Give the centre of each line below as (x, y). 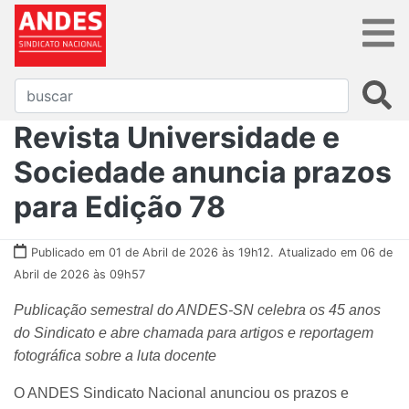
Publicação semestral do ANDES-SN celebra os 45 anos (197, 309)
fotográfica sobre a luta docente (115, 355)
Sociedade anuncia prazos (203, 172)
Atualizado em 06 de (336, 252)
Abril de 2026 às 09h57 (79, 274)
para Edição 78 (120, 206)
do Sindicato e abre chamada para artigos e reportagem (194, 332)
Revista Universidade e (177, 137)
